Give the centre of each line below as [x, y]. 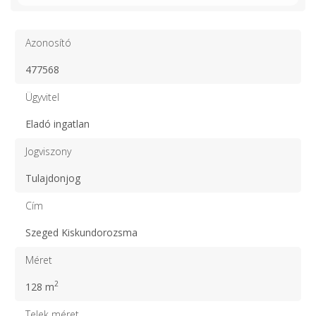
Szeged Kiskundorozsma [81, 232]
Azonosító [48, 42]
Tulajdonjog [53, 178]
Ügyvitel [42, 97]
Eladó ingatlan [57, 123]
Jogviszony [48, 151]
